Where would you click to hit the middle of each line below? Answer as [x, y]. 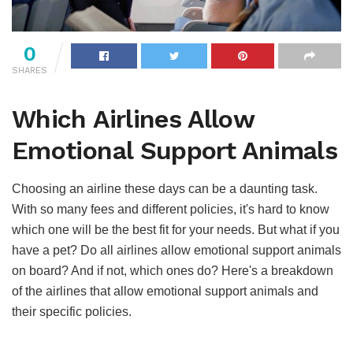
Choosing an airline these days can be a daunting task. [165, 189]
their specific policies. [72, 312]
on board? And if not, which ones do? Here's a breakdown [173, 271]
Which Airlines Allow [133, 119]
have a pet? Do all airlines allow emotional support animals [176, 251]
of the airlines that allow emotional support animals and [165, 292]
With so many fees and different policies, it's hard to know [171, 210]
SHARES [30, 70]
